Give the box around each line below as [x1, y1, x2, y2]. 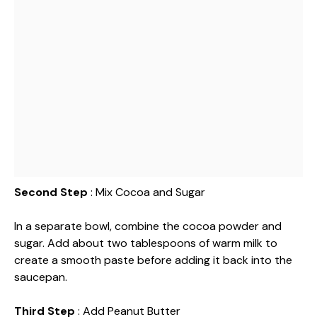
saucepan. [14, 270, 67, 284]
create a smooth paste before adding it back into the [14, 253, 292, 267]
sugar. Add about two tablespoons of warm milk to [14, 236, 277, 250]
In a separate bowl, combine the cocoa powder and [14, 219, 282, 234]
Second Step [14, 185, 91, 200]
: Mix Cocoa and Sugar [91, 185, 205, 200]
